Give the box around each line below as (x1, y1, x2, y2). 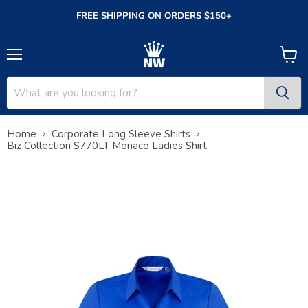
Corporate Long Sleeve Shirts (52, 126, 190, 141)
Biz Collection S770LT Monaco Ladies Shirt (7, 138, 207, 153)
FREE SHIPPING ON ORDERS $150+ (76, 10, 232, 22)
